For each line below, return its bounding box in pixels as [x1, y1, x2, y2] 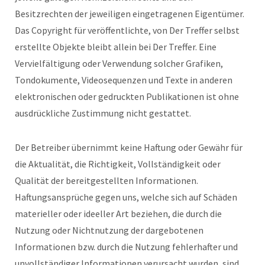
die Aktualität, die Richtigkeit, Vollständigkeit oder [15, 157, 221, 170]
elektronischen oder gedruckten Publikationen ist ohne [15, 90, 239, 102]
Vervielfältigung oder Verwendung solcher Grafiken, [15, 57, 223, 69]
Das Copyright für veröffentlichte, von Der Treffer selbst [15, 24, 240, 36]
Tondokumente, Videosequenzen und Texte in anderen [15, 73, 232, 86]
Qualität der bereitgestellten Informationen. [15, 174, 198, 186]
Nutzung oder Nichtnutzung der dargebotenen [15, 224, 203, 236]
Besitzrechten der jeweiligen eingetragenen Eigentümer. [15, 7, 244, 20]
